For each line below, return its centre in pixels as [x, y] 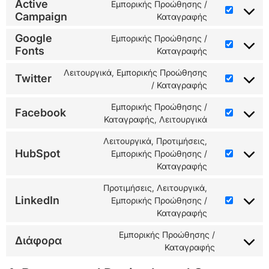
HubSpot [38, 153]
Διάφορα [38, 241]
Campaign [41, 16]
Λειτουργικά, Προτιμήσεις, [155, 141]
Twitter [33, 79]
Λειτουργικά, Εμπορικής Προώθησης [135, 72]
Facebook [41, 113]
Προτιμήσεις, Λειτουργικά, [155, 187]
